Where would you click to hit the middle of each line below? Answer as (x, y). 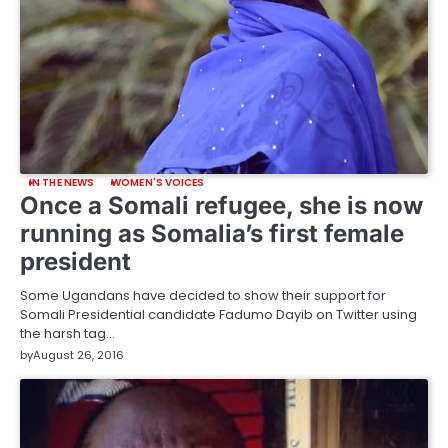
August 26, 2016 (78, 354)
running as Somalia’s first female (212, 233)
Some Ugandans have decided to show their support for (203, 295)
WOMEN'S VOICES (158, 182)
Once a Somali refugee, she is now (221, 205)
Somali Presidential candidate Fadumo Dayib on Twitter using (218, 314)
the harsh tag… (67, 333)
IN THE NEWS (62, 182)
